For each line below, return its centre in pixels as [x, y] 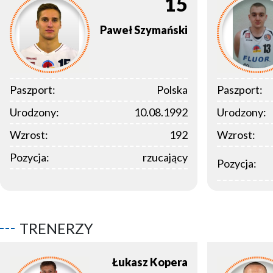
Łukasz [130, 262]
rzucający [165, 158]
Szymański [161, 30]
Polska [172, 90]
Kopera [169, 262]
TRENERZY [56, 229]
